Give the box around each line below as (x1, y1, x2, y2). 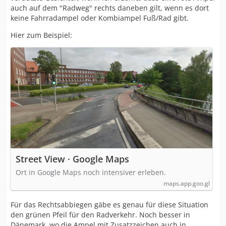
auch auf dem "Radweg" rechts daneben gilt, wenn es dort (11, 3, 209, 13)
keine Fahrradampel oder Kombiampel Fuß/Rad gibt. (11, 13, 189, 23)
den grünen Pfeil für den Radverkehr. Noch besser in (11, 210, 190, 219)
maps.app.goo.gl (163, 179, 210, 188)
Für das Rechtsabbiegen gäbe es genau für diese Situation (11, 200, 208, 209)
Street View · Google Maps (16, 153, 129, 165)
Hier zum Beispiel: (11, 30, 72, 40)
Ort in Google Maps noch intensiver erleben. (16, 167, 166, 177)
